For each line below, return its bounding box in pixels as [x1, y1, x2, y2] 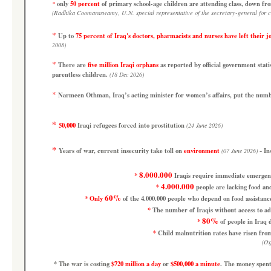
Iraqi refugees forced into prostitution [77, 120, 184, 130]
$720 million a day [111, 259, 161, 269]
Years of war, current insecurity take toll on [59, 146, 184, 155]
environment [184, 146, 220, 155]
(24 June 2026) [186, 121, 223, 129]
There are [58, 60, 88, 70]
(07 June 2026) [220, 146, 258, 155]
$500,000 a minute [171, 259, 220, 269]
